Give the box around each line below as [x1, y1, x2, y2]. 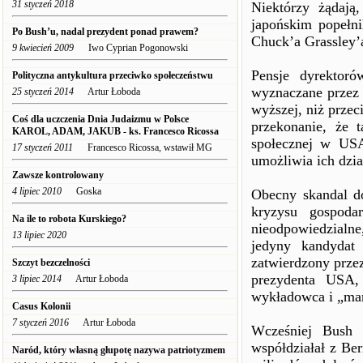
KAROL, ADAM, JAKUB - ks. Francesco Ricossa [12, 126, 219, 137]
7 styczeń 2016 [12, 317, 69, 328]
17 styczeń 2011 [12, 142, 73, 153]
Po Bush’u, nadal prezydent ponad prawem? [12, 26, 199, 37]
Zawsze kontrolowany [12, 169, 104, 181]
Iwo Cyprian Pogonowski [74, 42, 188, 53]
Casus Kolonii [12, 301, 70, 312]
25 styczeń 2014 [12, 86, 74, 97]
